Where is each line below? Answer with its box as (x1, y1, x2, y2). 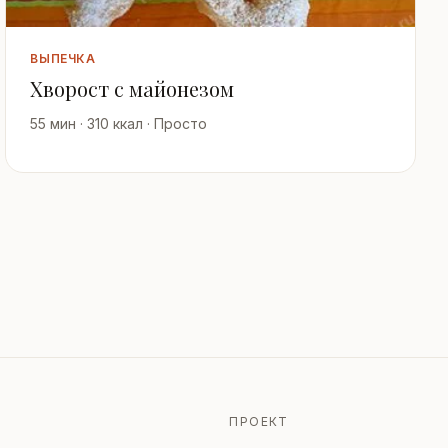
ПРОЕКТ (229, 414, 289, 430)
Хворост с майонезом (30, 75, 235, 103)
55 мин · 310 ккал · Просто (30, 115, 208, 133)
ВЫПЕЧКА (30, 51, 96, 67)
